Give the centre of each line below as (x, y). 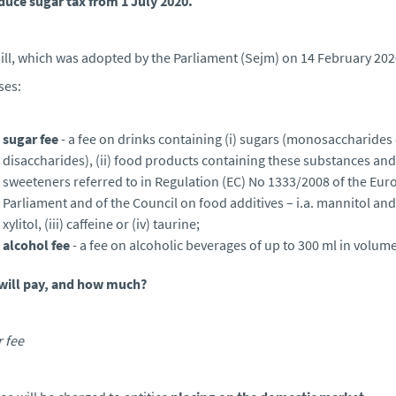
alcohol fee (36, 244)
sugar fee (30, 138)
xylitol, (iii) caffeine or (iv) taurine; (101, 223)
